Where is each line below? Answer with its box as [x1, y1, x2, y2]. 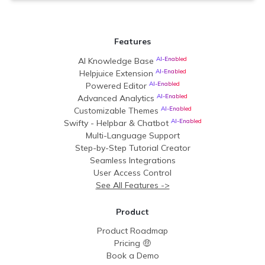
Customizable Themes [73, 105, 161, 116]
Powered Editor [85, 80, 149, 91]
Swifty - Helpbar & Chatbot [63, 117, 171, 128]
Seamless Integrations [89, 154, 176, 166]
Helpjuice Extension [79, 67, 156, 79]
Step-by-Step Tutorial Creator [75, 142, 190, 153]
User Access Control [93, 167, 172, 178]
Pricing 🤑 [114, 237, 151, 248]
